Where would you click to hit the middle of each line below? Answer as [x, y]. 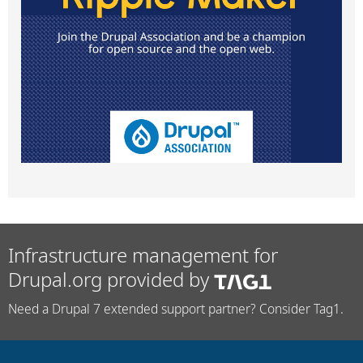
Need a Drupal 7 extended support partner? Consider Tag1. [176, 308]
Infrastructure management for [143, 255]
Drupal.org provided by [111, 280]
